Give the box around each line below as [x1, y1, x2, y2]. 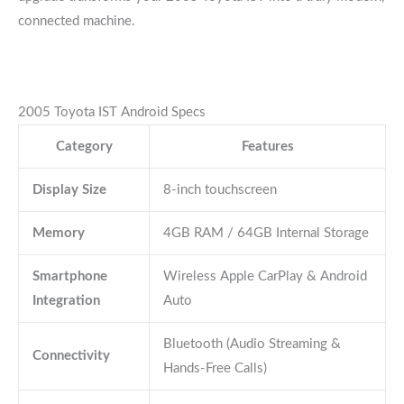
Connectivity [32, 348, 110, 363]
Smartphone [32, 269, 107, 283]
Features [241, 139, 294, 153]
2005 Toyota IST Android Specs [18, 105, 206, 119]
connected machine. [18, 14, 135, 29]
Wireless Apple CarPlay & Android [162, 269, 367, 283]
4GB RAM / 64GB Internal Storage [162, 225, 369, 240]
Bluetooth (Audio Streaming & [162, 336, 341, 351]
